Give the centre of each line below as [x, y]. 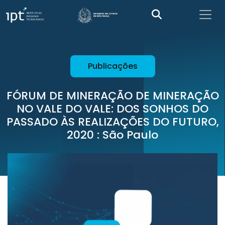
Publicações [113, 66]
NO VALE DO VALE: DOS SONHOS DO [113, 109]
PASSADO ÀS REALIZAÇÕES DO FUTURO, [113, 122]
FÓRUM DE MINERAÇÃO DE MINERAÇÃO [113, 96]
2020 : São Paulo [113, 135]
